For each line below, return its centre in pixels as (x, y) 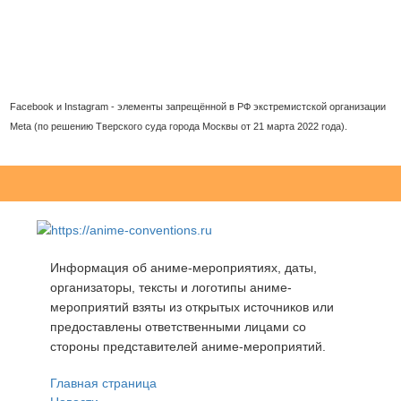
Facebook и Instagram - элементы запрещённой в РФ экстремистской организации (198, 106)
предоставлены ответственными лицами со (179, 326)
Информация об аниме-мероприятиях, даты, (184, 267)
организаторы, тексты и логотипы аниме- (171, 287)
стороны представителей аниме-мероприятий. (188, 346)
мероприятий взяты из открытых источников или (192, 307)
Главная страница (104, 383)
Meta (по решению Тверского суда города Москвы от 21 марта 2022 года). (179, 126)
